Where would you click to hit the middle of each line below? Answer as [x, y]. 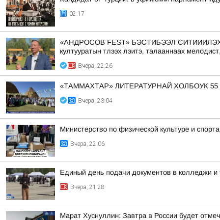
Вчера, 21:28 [87, 187]
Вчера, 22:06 [87, 144]
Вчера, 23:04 [95, 101]
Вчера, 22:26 [95, 66]
